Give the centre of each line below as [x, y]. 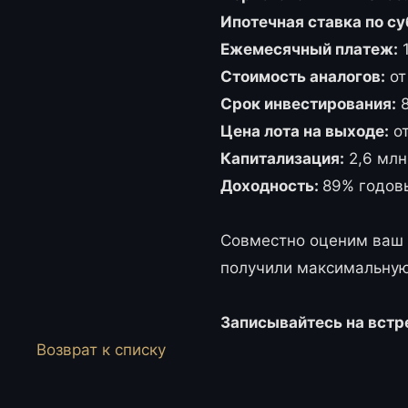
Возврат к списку [101, 350]
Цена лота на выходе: [305, 131]
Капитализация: [282, 158]
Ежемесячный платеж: [309, 49]
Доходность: [271, 186]
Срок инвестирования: [308, 104]
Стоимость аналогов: [303, 76]
